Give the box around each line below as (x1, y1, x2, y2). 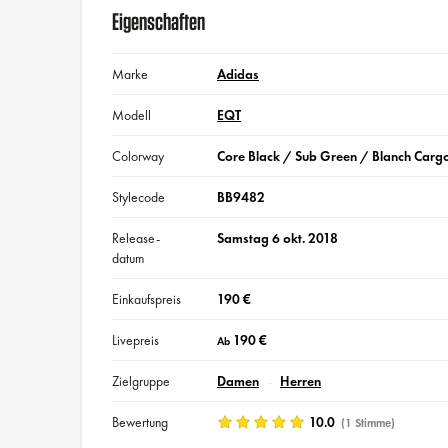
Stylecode (112, 187, 166, 206)
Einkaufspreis (112, 289, 182, 308)
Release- (112, 228, 161, 247)
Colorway (112, 146, 165, 165)
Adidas (216, 64, 259, 83)
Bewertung (112, 412, 169, 431)
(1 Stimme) (337, 414, 395, 431)
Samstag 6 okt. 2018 (216, 228, 338, 247)
